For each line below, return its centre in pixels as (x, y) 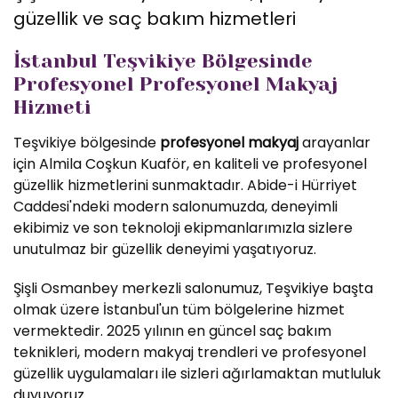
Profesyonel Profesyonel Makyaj (175, 84)
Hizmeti (52, 107)
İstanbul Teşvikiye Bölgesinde (163, 61)
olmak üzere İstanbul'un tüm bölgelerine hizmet (179, 310)
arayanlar (334, 143)
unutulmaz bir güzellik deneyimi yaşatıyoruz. (165, 249)
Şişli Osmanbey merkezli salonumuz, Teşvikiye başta (193, 288)
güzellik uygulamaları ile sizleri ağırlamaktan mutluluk (197, 374)
